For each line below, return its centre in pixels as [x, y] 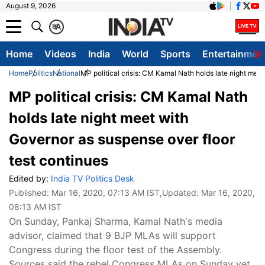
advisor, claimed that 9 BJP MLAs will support [112, 235]
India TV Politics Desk [93, 178]
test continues [59, 161]
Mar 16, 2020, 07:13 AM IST [106, 193]
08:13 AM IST [35, 207]
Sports [175, 54]
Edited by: [30, 178]
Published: [30, 193]
